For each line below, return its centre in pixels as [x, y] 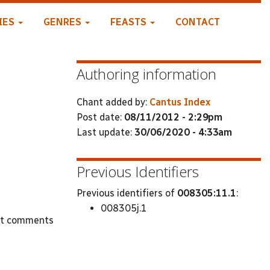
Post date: [100, 117]
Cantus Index [180, 102]
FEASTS [129, 22]
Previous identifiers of [127, 193]
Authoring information [146, 74]
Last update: [105, 132]
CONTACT [197, 22]
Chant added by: [113, 102]
